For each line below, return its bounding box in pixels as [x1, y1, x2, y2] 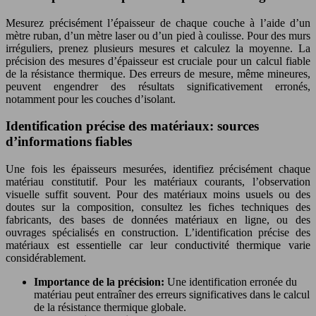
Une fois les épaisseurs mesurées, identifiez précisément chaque [6, 163, 310, 175]
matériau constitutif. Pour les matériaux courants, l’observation [6, 176, 310, 188]
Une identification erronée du [167, 276, 297, 288]
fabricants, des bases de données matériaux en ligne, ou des [6, 214, 310, 226]
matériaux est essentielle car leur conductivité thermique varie [6, 239, 310, 251]
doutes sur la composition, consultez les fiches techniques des [6, 201, 310, 213]
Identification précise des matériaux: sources [6, 119, 259, 134]
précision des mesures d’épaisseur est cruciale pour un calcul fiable [6, 54, 310, 67]
